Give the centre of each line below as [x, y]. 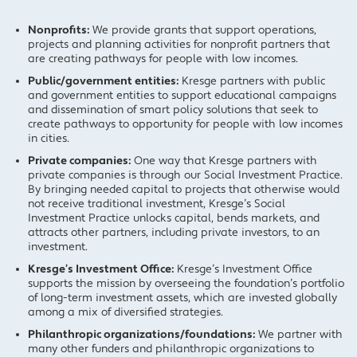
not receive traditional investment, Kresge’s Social [157, 204]
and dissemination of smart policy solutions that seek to [173, 110]
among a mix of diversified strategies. [126, 312]
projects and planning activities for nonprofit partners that [179, 45]
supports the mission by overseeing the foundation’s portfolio [186, 284]
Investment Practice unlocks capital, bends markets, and [174, 218]
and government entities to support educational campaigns [182, 96]
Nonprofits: [59, 30]
